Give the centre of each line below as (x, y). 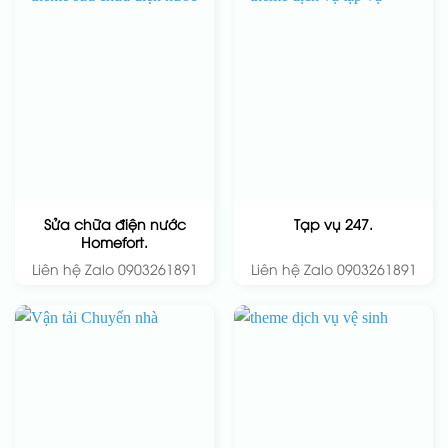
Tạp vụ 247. (333, 224)
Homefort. (114, 241)
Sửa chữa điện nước (114, 223)
